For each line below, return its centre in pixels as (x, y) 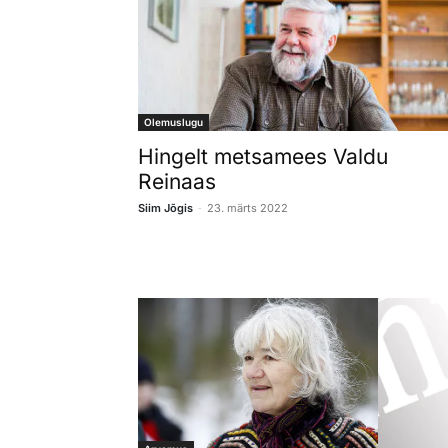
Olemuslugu (173, 121)
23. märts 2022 (247, 207)
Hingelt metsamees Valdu (263, 156)
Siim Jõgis (165, 207)
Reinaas (177, 181)
